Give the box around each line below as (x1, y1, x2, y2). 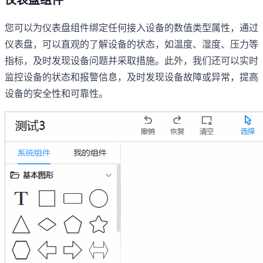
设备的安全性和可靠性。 (5, 88, 108, 99)
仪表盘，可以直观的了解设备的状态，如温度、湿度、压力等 (5, 39, 258, 49)
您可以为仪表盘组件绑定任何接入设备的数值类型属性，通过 (5, 22, 258, 33)
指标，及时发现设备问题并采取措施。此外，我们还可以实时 (5, 55, 258, 66)
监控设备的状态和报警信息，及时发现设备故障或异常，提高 (5, 72, 258, 82)
